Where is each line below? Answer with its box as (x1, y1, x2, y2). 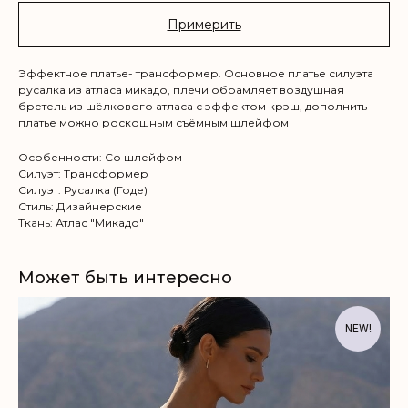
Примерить (167, 15, 241, 33)
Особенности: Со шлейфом (18, 149, 182, 164)
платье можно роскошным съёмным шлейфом (18, 115, 289, 129)
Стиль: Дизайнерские (18, 199, 142, 213)
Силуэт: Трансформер (18, 166, 148, 180)
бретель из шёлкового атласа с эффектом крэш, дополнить (18, 98, 367, 113)
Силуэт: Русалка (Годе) (18, 182, 148, 197)
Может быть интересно (18, 267, 232, 288)
